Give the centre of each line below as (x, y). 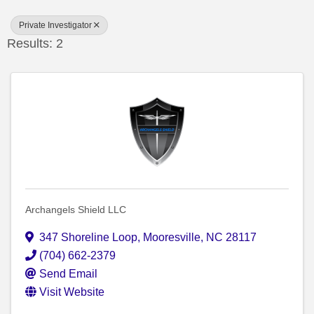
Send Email (68, 274)
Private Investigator (55, 26)
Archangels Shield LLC (76, 210)
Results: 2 (35, 44)
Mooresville (172, 238)
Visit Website (72, 292)
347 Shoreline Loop (88, 238)
